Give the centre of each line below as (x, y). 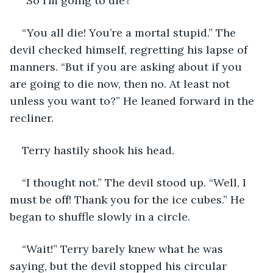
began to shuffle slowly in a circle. (100, 216)
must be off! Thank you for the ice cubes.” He (129, 199)
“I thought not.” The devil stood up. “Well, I (136, 182)
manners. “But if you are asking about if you (127, 66)
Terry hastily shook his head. (98, 150)
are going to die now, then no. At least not (121, 83)
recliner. (32, 118)
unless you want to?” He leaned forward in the (133, 101)
